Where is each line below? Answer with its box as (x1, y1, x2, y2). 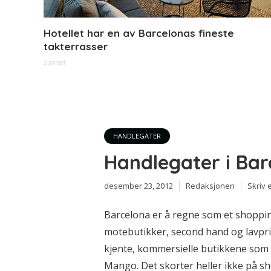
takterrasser (44, 39, 108, 53)
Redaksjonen (186, 180, 235, 191)
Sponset (44, 57, 66, 67)
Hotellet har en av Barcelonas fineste (44, 26, 234, 39)
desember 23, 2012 (104, 180, 173, 191)
